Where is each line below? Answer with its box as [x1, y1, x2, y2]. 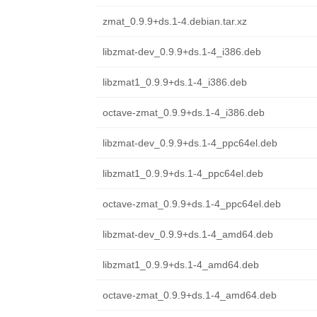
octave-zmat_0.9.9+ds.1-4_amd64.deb [102, 289, 277, 301]
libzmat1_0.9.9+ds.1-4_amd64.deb [102, 259, 259, 270]
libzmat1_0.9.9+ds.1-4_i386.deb [102, 76, 247, 88]
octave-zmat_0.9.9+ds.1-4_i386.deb [102, 107, 265, 118]
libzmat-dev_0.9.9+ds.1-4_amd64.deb [102, 229, 273, 240]
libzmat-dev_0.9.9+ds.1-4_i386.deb [102, 46, 261, 57]
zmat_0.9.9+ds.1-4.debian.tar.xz [102, 16, 247, 27]
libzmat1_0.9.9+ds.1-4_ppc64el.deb [102, 168, 263, 179]
